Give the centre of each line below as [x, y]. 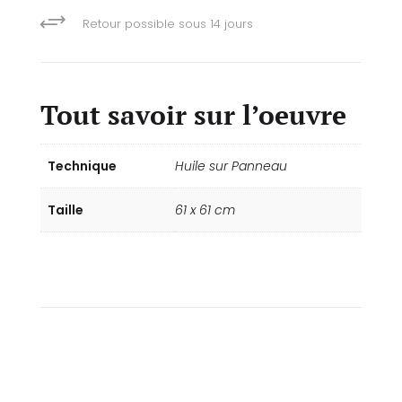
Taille [65, 210]
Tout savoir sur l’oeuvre [193, 114]
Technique [82, 166]
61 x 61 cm [205, 210]
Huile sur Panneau [231, 166]
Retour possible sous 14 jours [167, 23]
